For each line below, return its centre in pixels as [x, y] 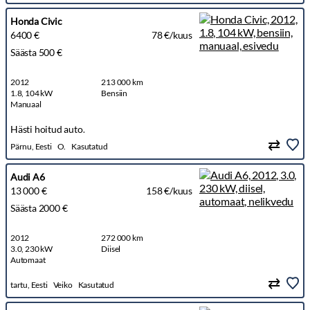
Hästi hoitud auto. [48, 129]
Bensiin [115, 93]
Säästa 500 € [36, 53]
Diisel [111, 249]
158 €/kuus [169, 191]
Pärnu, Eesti [31, 147]
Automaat [28, 260]
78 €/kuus [172, 35]
